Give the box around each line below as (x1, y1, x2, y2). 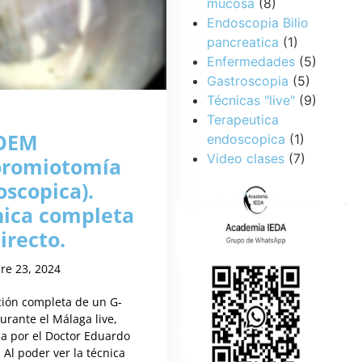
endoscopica (207, 131, 286, 147)
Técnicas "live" (207, 92, 296, 108)
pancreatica (207, 34, 280, 50)
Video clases (207, 150, 285, 166)
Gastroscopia (207, 73, 289, 89)
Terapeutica (207, 112, 280, 128)
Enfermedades (207, 53, 296, 69)
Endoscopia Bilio (207, 15, 309, 31)
